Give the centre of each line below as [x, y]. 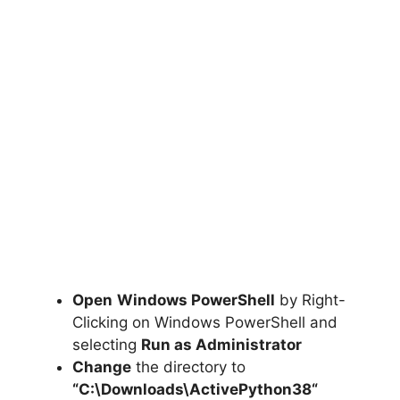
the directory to [188, 367]
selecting [107, 344]
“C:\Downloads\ [131, 389]
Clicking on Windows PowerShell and [205, 322]
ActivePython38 [250, 389]
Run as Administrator [221, 344]
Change [102, 367]
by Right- [310, 300]
